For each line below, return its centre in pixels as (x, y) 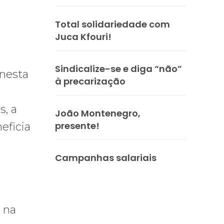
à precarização (90, 81)
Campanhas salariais (106, 157)
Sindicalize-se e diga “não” (118, 68)
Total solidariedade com (112, 24)
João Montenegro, (98, 113)
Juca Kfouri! (83, 36)
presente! (77, 125)
